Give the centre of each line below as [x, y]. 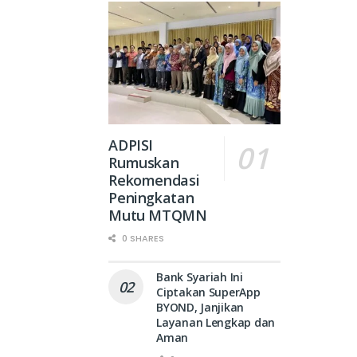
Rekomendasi [154, 180]
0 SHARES [142, 239]
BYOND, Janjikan [200, 308]
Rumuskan [144, 163]
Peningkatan [151, 198]
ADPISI [131, 145]
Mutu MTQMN [158, 216]
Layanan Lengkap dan [216, 323]
